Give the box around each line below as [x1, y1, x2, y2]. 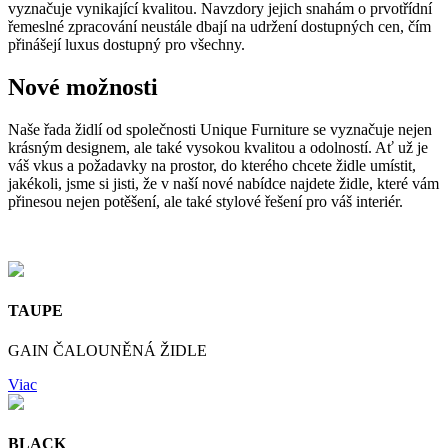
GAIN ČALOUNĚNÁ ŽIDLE [8, 341, 207, 359]
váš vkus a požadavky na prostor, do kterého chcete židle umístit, [8, 157, 416, 175]
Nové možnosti [8, 74, 158, 101]
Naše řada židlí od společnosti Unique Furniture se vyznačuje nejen [8, 121, 432, 139]
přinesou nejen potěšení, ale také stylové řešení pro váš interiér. [8, 193, 403, 211]
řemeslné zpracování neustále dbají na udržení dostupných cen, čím [8, 18, 431, 36]
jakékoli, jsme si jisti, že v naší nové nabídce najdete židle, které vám [8, 175, 439, 193]
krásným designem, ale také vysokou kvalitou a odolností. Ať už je [8, 139, 428, 157]
